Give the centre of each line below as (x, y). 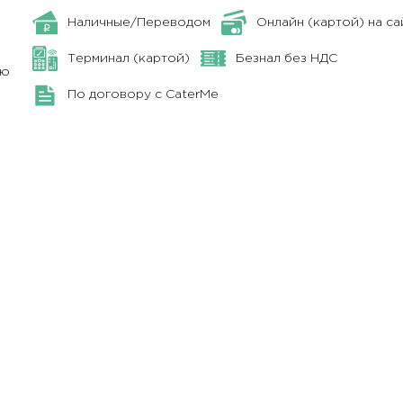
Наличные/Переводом (139, 22)
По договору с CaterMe (143, 95)
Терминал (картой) (129, 58)
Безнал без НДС (287, 58)
